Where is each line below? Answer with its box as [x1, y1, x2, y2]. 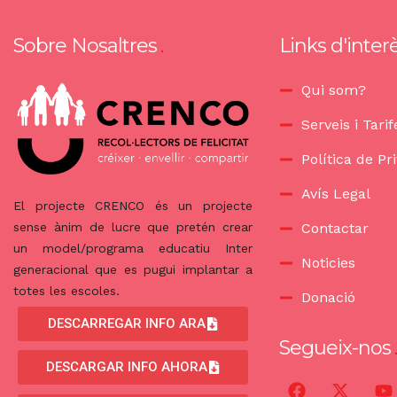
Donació [301, 289, 355, 307]
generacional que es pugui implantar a [13, 262, 253, 277]
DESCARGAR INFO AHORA [45, 359, 207, 376]
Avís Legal [301, 185, 370, 203]
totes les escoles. [13, 284, 120, 299]
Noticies [301, 254, 355, 272]
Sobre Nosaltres [13, 34, 157, 58]
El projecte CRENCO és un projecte [13, 198, 253, 214]
